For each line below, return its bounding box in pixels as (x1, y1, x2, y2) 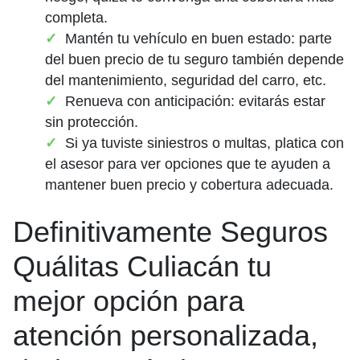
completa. (45, 10, 108, 27)
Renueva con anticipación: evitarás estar (65, 93, 325, 110)
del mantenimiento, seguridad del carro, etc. (45, 72, 326, 89)
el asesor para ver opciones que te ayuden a (45, 156, 330, 173)
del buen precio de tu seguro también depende (45, 51, 344, 68)
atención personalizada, (13, 319, 318, 353)
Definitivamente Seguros (13, 215, 328, 249)
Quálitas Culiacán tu (13, 250, 272, 284)
